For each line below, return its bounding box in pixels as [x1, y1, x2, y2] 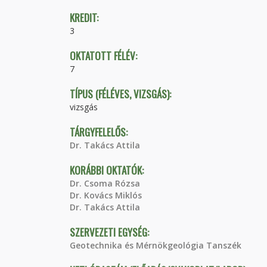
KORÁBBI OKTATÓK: [70, 163, 146, 178]
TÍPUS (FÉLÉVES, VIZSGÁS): [70, 86, 173, 101]
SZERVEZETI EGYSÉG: [70, 225, 151, 240]
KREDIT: [70, 10, 101, 25]
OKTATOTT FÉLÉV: [70, 48, 139, 63]
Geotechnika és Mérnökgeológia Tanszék [70, 240, 241, 251]
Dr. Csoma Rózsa [70, 178, 140, 189]
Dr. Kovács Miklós [70, 190, 142, 201]
